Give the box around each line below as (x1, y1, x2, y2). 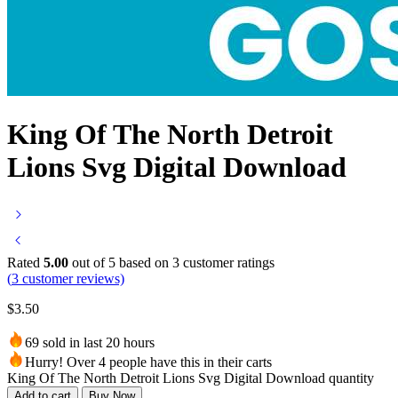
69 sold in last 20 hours (25, 334, 155, 350)
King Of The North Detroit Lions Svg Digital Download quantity (7, 370, 374, 386)
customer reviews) (19, 270, 124, 286)
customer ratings (179, 254, 275, 270)
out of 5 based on (68, 254, 172, 270)
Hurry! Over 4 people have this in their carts (25, 354, 272, 370)
